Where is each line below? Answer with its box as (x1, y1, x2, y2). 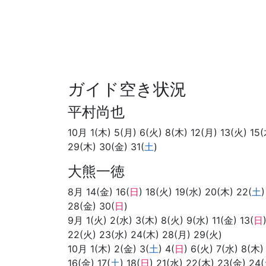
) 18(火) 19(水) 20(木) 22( (139, 185, 252, 198)
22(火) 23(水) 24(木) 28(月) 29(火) (68, 228, 222, 240)
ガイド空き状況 (68, 78, 186, 99)
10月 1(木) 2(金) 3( (68, 242, 149, 255)
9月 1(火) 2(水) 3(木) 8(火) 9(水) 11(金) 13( (68, 214, 254, 226)
